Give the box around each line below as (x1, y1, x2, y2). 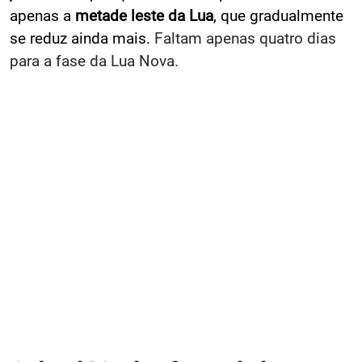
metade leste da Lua (75, 6, 213, 25)
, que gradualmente (213, 6, 343, 25)
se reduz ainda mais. (10, 28, 150, 48)
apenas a (10, 6, 75, 25)
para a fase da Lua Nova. (10, 51, 179, 70)
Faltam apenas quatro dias (150, 28, 336, 48)
